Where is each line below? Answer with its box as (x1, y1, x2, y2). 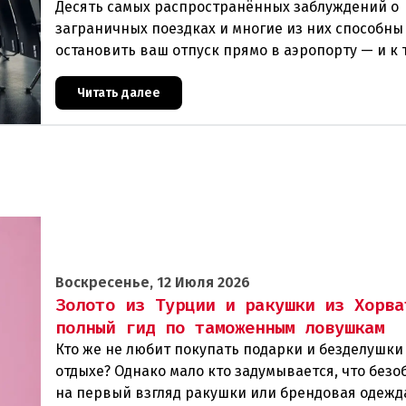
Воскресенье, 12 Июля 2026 (55, 274, 250, 292)
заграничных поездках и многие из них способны (55, 20, 403, 37)
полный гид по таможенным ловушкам (55, 316, 384, 340)
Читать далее (77, 85, 160, 101)
